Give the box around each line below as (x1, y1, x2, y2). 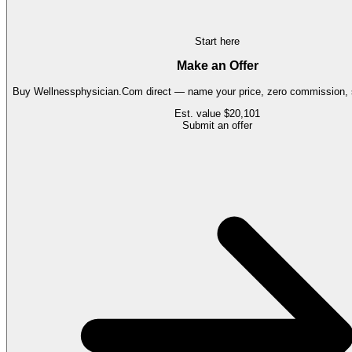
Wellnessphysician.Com (34, 86, 143, 98)
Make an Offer (176, 59, 258, 73)
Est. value (174, 108, 224, 120)
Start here (195, 35, 240, 47)
